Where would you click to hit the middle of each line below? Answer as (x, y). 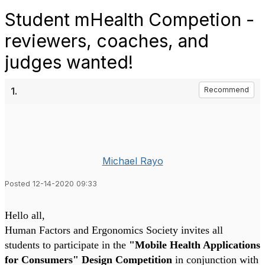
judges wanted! (69, 62)
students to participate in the (67, 245)
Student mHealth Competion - (130, 20)
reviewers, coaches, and (107, 41)
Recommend (227, 90)
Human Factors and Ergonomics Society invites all (114, 230)
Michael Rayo (132, 161)
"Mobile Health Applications (195, 245)
